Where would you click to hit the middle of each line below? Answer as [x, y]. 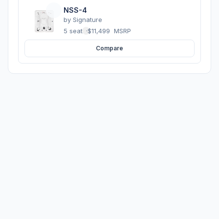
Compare [109, 48]
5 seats [75, 31]
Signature [88, 19]
